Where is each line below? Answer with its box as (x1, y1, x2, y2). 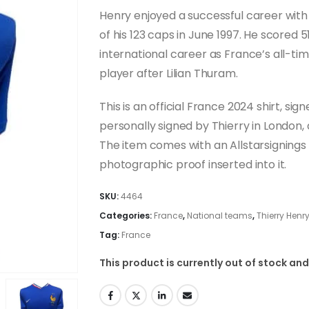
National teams (187, 210, 252, 222)
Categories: (99, 210, 154, 222)
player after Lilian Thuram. (99, 66, 238, 82)
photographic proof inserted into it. (99, 157, 287, 173)
